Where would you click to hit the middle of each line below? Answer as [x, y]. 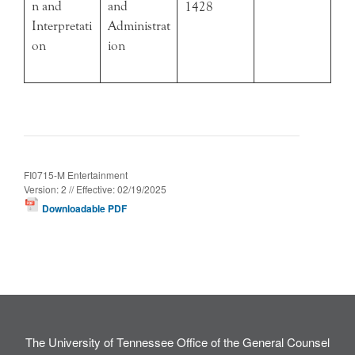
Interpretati [61, 26]
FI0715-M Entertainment [76, 174]
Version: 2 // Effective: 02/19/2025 [95, 189]
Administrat [139, 26]
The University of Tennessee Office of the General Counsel [177, 342]
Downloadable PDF [83, 208]
